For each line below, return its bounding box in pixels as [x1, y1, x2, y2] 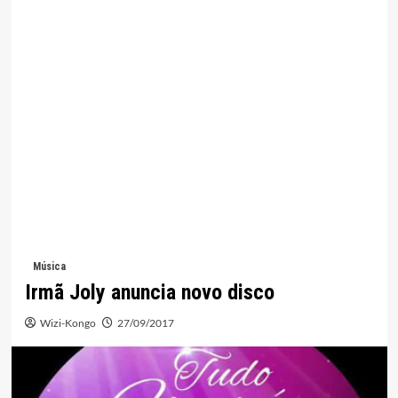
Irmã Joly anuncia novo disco [24, 280, 275, 306]
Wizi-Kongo [39, 316, 96, 330]
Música [32, 260, 66, 274]
